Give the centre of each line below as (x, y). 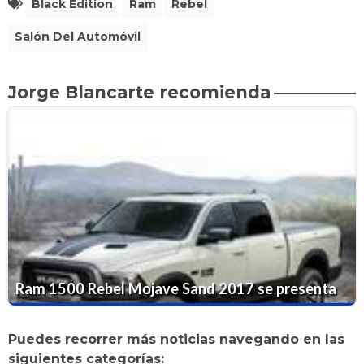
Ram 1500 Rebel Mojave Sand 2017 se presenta (176, 289)
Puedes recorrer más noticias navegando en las (176, 340)
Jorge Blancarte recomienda (139, 93)
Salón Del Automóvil (78, 37)
